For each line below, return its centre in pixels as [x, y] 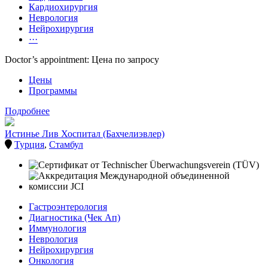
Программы [53, 91]
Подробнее [27, 111]
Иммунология [57, 229]
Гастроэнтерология [68, 207]
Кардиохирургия [63, 7]
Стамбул [66, 145]
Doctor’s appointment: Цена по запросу [82, 60]
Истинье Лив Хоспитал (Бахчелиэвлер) [85, 134]
